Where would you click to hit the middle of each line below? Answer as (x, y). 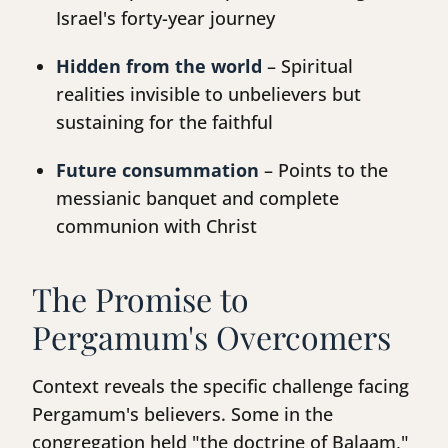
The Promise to (140, 299)
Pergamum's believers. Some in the (182, 414)
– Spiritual (307, 66)
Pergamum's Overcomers (211, 337)
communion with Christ (156, 226)
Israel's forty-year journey (165, 18)
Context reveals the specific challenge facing (220, 386)
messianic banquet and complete (197, 198)
